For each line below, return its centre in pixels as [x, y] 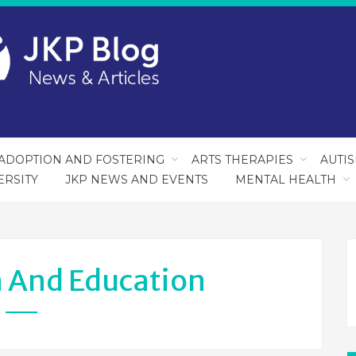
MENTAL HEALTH [285, 180]
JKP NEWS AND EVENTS [136, 180]
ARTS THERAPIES [242, 160]
